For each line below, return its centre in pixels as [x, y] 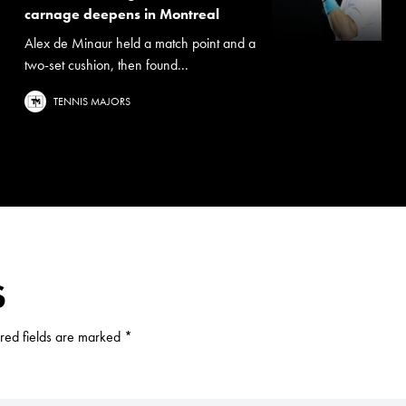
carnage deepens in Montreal [121, 14]
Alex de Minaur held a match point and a [140, 43]
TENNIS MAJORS [92, 101]
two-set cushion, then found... [106, 65]
